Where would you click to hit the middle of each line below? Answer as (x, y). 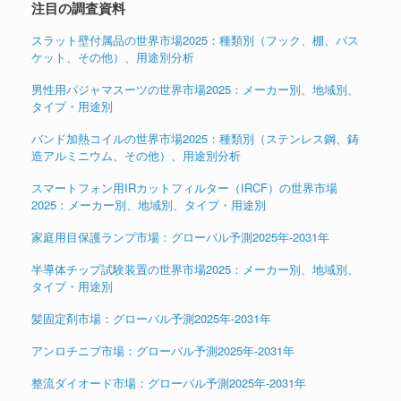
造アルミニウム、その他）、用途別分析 (136, 155)
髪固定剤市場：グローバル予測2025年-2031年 (151, 318)
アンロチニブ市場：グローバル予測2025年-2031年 (163, 350)
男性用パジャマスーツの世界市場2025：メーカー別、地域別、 (195, 89)
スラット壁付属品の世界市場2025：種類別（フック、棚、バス (195, 39)
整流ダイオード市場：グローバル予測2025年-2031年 (169, 382)
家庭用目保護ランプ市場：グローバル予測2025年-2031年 (180, 236)
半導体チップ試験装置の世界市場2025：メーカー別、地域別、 (195, 269)
